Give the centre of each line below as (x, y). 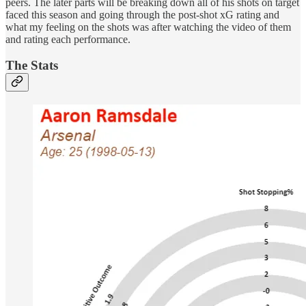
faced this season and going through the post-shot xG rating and (142, 14)
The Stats (32, 66)
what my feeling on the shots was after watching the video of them (148, 27)
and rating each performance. (68, 39)
